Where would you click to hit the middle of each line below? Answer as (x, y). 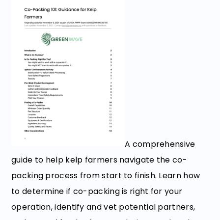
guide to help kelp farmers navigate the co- (99, 160)
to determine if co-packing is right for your (97, 191)
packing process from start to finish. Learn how (106, 175)
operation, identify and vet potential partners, (103, 207)
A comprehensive (160, 144)
